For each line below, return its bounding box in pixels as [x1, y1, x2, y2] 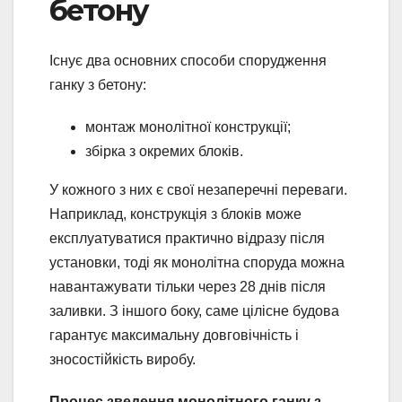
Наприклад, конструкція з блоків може [49, 205, 301, 222]
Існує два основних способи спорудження [49, 52, 327, 68]
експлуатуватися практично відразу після [49, 230, 325, 246]
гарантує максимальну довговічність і [49, 327, 299, 343]
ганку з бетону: [49, 76, 146, 92]
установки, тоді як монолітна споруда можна [49, 254, 345, 270]
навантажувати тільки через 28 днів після [49, 278, 326, 294]
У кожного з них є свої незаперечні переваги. [49, 181, 347, 197]
